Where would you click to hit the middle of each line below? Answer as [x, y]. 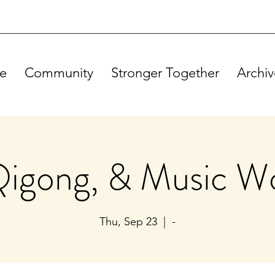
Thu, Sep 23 [128, 222]
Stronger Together [165, 73]
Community [59, 73]
